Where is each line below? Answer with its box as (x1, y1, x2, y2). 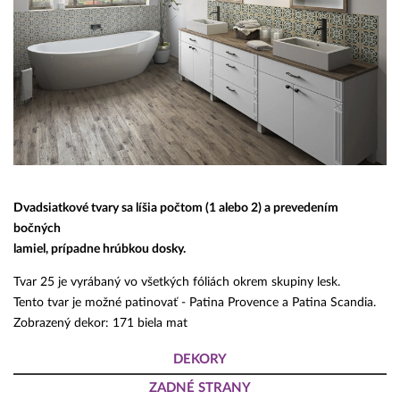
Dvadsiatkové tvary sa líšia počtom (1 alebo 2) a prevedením (13, 202, 338, 215)
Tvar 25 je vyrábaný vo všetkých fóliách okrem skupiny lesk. (13, 276, 340, 289)
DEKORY (173, 353, 227, 367)
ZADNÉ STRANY (149, 381, 251, 396)
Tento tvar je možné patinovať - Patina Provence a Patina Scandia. (13, 296, 376, 310)
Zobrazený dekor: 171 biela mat (13, 317, 187, 330)
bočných (13, 222, 61, 236)
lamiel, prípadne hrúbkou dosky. (13, 243, 186, 256)
